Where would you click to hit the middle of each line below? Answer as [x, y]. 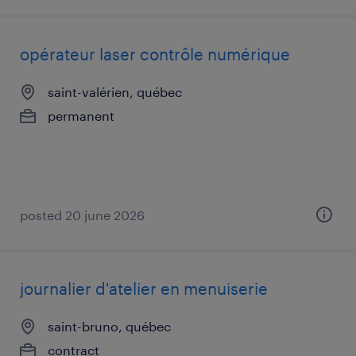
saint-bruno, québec [109, 326]
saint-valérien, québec [115, 92]
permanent [81, 116]
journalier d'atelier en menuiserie [144, 288]
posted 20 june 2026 [82, 215]
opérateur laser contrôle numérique [155, 54]
